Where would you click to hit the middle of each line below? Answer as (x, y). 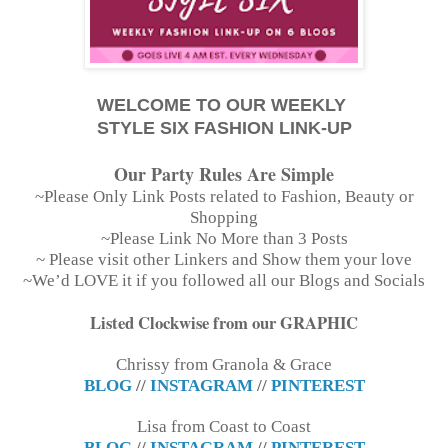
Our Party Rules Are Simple (224, 173)
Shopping (224, 217)
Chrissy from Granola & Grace (224, 364)
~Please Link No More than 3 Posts (224, 238)
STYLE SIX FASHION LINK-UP (224, 127)
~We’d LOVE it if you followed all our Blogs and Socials (224, 280)
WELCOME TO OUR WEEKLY (224, 104)
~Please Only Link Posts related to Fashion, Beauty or (224, 196)
